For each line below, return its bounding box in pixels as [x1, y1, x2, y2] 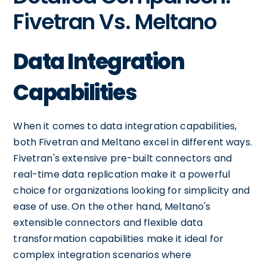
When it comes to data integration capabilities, [13, 119, 237, 133]
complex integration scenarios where [13, 248, 192, 262]
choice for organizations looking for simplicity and [13, 184, 250, 197]
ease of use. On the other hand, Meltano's [13, 200, 211, 213]
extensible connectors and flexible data [13, 216, 203, 229]
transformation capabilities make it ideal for [13, 232, 224, 246]
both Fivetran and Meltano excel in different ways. [13, 135, 252, 149]
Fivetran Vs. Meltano [13, 7, 216, 37]
